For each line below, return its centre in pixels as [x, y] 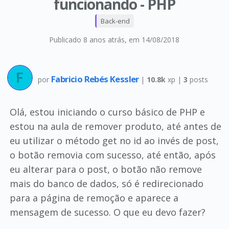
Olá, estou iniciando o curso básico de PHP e [107, 112]
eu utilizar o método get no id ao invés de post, [114, 141]
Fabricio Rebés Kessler [96, 79]
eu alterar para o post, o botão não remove [106, 169]
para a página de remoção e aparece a [94, 198]
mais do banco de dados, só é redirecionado [106, 184]
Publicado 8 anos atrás [87, 40]
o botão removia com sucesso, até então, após [112, 155]
